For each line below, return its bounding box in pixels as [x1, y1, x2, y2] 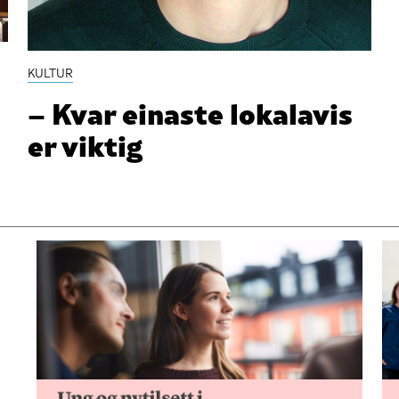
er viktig [28, 122, 143, 165]
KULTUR [28, 63, 74, 82]
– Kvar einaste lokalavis [28, 90, 354, 133]
